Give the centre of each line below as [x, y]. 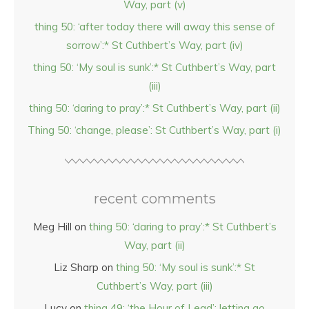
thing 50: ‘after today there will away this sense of [154, 27]
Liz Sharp [76, 267]
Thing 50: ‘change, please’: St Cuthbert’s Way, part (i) [154, 130]
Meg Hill [52, 227]
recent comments [154, 199]
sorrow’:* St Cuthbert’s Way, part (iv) [154, 45]
